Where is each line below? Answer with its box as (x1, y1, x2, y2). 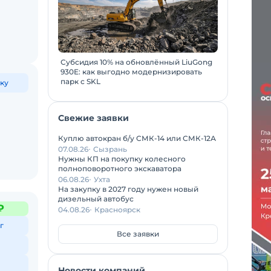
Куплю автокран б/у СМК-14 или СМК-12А (58, 134, 216, 143)
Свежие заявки (58, 113, 129, 123)
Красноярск (94, 205, 140, 214)
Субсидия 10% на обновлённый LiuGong (60, 57, 212, 67)
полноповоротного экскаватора (58, 164, 181, 173)
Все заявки (117, 229, 159, 238)
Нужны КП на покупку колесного (58, 154, 186, 163)
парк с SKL (60, 77, 100, 86)
